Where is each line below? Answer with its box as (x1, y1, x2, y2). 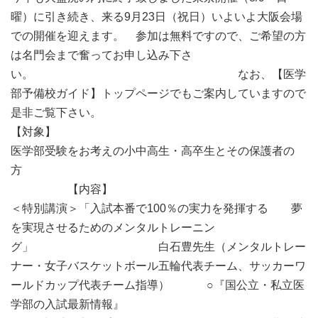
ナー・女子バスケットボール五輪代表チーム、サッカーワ (11, 260, 306, 273)
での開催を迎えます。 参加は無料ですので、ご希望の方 (11, 30, 306, 43)
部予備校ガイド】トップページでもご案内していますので (11, 87, 306, 100)
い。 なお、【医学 (11, 68, 306, 81)
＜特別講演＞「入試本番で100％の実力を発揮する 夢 (11, 202, 302, 215)
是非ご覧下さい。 (11, 106, 102, 119)
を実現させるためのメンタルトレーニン (11, 221, 215, 234)
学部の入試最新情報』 (11, 298, 124, 311)
